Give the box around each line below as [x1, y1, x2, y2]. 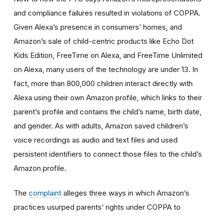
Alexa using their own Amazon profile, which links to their [14, 92, 202, 102]
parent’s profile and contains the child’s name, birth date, [14, 107, 201, 116]
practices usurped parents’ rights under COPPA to [14, 202, 181, 212]
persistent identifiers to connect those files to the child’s [14, 149, 202, 159]
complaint [29, 188, 61, 198]
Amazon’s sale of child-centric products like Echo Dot [14, 36, 194, 46]
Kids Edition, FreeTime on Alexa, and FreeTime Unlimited [14, 50, 202, 60]
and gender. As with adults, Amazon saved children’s [14, 121, 188, 130]
